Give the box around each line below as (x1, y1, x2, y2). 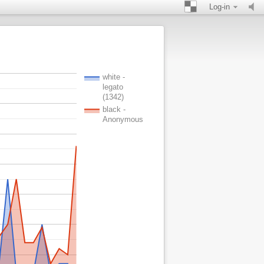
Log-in (209, 2, 230, 11)
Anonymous (102, 115, 143, 124)
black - (102, 105, 126, 114)
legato (102, 82, 123, 92)
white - (101, 72, 125, 82)
